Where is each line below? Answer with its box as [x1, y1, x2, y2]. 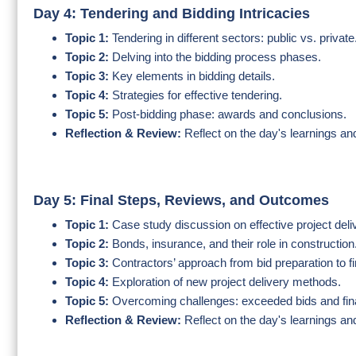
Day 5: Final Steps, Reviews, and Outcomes [33, 192, 329, 208]
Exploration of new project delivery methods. [112, 275, 341, 288]
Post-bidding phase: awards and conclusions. [109, 107, 346, 121]
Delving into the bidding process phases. [109, 50, 321, 64]
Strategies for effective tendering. [112, 88, 282, 102]
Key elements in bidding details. [112, 69, 275, 83]
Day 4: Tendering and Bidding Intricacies [33, 6, 310, 21]
